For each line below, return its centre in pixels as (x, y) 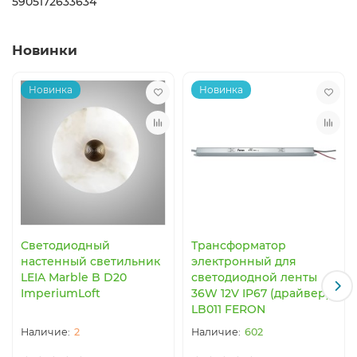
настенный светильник (90, 261)
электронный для (244, 261)
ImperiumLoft (61, 293)
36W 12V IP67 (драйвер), (262, 293)
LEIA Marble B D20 (74, 277)
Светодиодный (65, 245)
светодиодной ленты (254, 277)
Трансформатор (239, 245)
